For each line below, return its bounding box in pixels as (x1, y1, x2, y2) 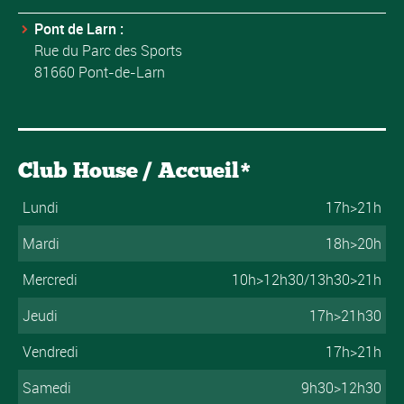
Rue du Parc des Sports (34, 40, 182, 60)
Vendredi (22, 341, 78, 362)
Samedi (22, 377, 71, 398)
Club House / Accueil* (18, 156, 252, 183)
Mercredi (22, 269, 78, 289)
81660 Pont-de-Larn (34, 61, 165, 82)
